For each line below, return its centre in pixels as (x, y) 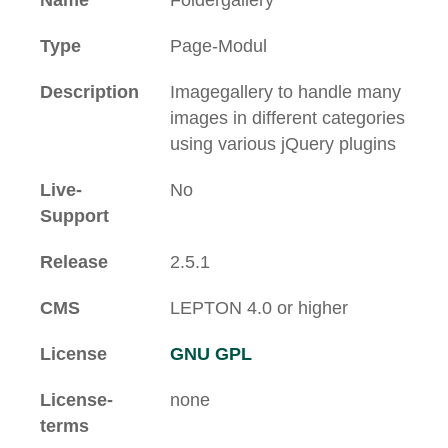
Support (74, 216)
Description (89, 92)
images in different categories (287, 118)
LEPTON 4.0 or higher (259, 308)
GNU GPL (211, 354)
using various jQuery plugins (283, 144)
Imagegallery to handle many (285, 92)
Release (74, 262)
